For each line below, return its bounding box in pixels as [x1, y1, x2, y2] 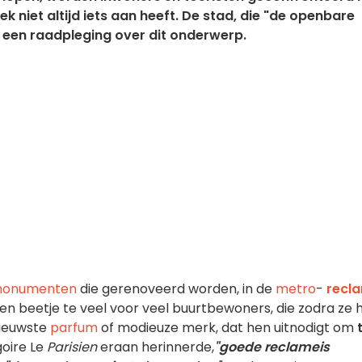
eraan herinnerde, [97, 338, 214, 356]
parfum [50, 318, 98, 337]
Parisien [47, 338, 97, 356]
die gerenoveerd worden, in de [77, 280, 276, 298]
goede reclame [219, 338, 319, 356]
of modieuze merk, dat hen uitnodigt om [98, 318, 357, 337]
